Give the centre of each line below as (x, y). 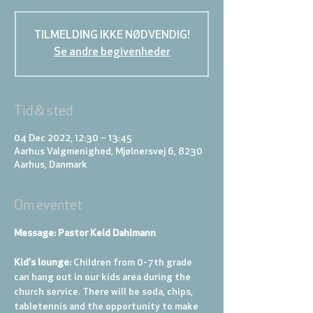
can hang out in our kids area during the (103, 278)
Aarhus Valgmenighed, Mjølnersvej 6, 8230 (108, 152)
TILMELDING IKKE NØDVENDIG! (112, 36)
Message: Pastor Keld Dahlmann (85, 234)
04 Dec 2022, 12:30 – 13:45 (73, 139)
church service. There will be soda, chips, (104, 292)
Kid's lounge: (44, 263)
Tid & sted (43, 112)
